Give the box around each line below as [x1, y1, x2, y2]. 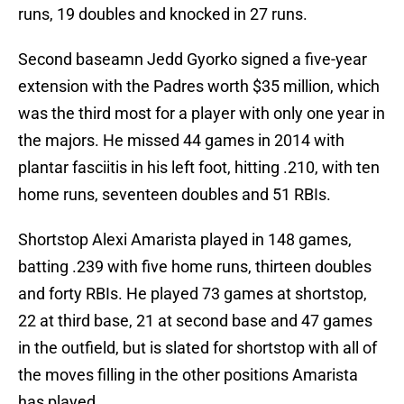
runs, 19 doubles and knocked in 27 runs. [18, 5, 308, 24]
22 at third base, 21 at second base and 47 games [18, 311, 372, 331]
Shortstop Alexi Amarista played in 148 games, [18, 230, 352, 250]
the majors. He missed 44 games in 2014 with [18, 131, 344, 151]
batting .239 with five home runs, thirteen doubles [18, 257, 372, 277]
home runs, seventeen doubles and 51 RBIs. [18, 185, 331, 205]
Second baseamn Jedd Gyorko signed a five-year [18, 50, 367, 69]
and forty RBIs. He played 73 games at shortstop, [18, 284, 367, 304]
